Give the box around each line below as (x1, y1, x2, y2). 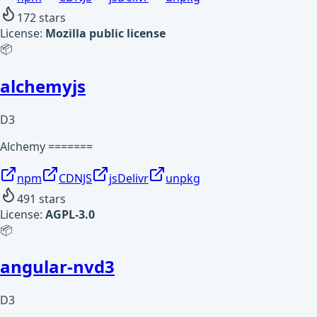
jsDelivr (109, 170, 149, 186)
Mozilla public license (45, 25, 166, 41)
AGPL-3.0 (45, 206, 95, 222)
